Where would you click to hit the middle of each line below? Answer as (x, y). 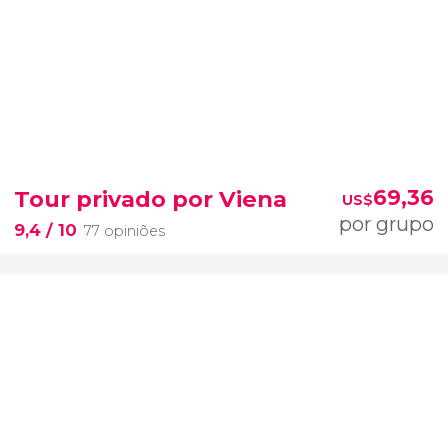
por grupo (386, 223)
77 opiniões (124, 231)
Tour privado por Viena (150, 198)
